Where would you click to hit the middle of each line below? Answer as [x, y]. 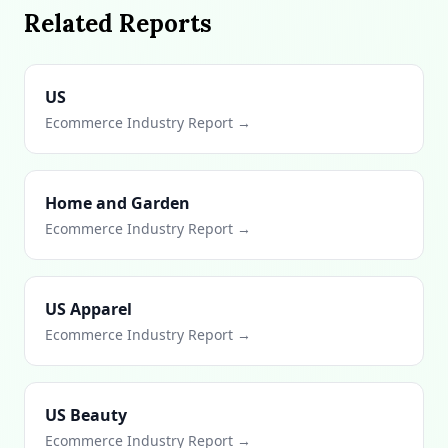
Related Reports [118, 23]
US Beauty [86, 415]
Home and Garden [117, 203]
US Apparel [88, 309]
